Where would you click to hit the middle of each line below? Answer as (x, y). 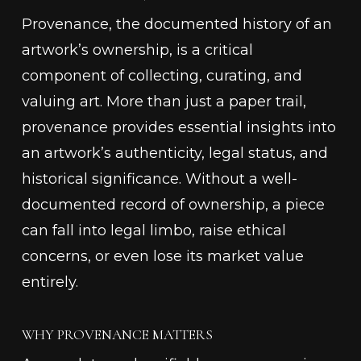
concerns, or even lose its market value (162, 256)
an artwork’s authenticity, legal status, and (174, 153)
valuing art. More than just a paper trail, (164, 102)
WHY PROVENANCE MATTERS (117, 335)
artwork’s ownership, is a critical (137, 50)
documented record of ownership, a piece (173, 205)
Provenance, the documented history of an (176, 24)
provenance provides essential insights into (178, 127)
